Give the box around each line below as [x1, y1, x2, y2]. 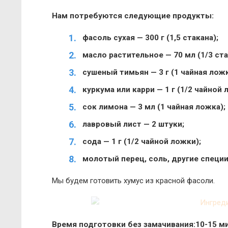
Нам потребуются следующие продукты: [52, 11, 214, 20]
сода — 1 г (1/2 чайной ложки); [82, 137, 201, 146]
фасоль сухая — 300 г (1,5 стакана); [82, 33, 218, 42]
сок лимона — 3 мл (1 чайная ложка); [82, 102, 225, 111]
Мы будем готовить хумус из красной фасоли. [52, 176, 215, 185]
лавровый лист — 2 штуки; [82, 120, 184, 129]
